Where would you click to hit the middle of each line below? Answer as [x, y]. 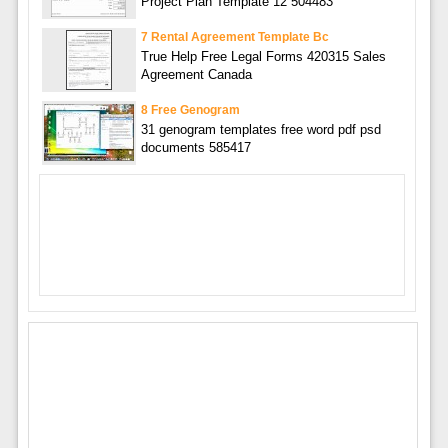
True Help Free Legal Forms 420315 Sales [263, 56]
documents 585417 [195, 147]
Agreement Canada [196, 74]
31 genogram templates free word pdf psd [260, 129]
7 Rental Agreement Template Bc [234, 36]
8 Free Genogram [190, 109]
